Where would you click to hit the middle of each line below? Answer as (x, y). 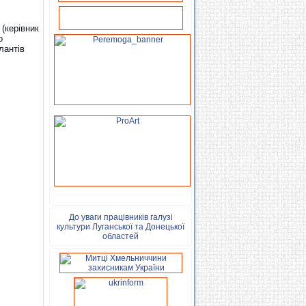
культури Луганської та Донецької (121, 227)
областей (121, 236)
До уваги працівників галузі (121, 217)
